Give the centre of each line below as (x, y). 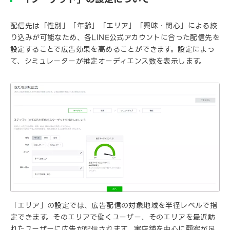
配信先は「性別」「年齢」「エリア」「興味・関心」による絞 (114, 26)
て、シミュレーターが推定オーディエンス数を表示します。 (108, 61)
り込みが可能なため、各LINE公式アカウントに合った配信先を (115, 38)
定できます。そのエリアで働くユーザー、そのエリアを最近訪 (113, 217)
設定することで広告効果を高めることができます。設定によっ (113, 50)
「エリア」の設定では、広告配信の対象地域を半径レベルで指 (114, 206)
